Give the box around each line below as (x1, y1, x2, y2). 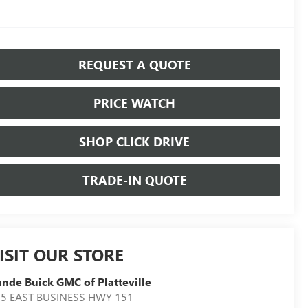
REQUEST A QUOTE (78, 56, 191, 74)
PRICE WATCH (93, 95, 175, 112)
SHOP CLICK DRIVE (79, 133, 190, 151)
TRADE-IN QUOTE (82, 172, 187, 189)
